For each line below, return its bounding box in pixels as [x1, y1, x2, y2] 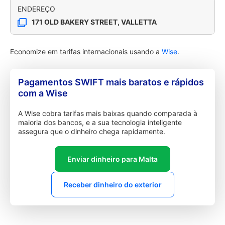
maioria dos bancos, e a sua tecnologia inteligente [18, 118, 182, 127]
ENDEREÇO [18, 5, 55, 13]
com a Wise [18, 88, 68, 98]
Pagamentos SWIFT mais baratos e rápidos [18, 77, 204, 87]
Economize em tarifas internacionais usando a [10, 47, 162, 56]
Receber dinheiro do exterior [63, 180, 162, 189]
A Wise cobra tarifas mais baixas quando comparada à [18, 109, 197, 118]
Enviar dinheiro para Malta [67, 155, 158, 163]
